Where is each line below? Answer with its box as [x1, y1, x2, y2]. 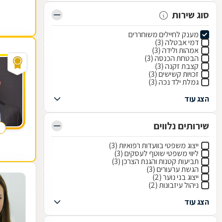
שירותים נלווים [154, 119, 209, 132]
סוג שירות [172, 8, 209, 21]
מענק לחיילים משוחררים [128, 29, 199, 40]
